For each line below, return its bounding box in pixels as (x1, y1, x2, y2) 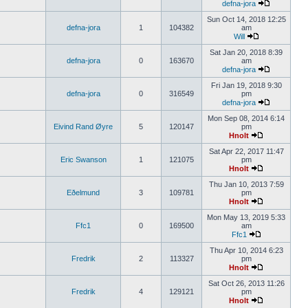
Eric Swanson (60, 155, 107, 164)
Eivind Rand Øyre (54, 122, 113, 131)
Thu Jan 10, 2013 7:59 (208, 180, 284, 188)
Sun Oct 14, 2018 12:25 (206, 15, 286, 23)
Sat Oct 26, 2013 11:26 (208, 279, 285, 287)
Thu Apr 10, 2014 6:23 (209, 246, 283, 254)
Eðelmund (67, 188, 100, 197)
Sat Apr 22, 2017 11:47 (208, 147, 284, 155)
